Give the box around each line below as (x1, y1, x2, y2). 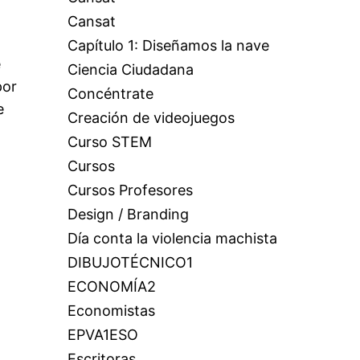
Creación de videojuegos (67, 109, 235, 126)
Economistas (67, 302, 155, 319)
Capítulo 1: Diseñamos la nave (67, 37, 269, 54)
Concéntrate (67, 85, 153, 102)
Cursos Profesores (67, 182, 193, 198)
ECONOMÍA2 (67, 278, 156, 295)
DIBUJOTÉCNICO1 (67, 254, 193, 271)
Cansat (67, 13, 116, 30)
